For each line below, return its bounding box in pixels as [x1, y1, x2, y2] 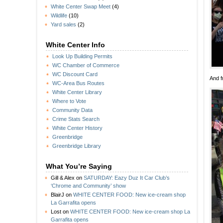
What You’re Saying [46, 162, 112, 171]
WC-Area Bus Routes [52, 80, 105, 87]
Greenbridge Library [52, 143, 101, 149]
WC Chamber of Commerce [52, 62, 119, 69]
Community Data [52, 107, 93, 113]
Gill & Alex [51, 175, 75, 181]
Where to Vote [52, 98, 86, 105]
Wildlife [51, 12, 67, 19]
